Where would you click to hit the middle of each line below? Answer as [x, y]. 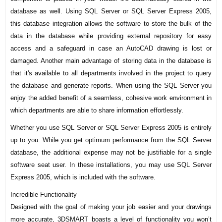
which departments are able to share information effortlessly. [97, 111]
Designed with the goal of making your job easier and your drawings [111, 207]
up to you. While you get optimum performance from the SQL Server [111, 140]
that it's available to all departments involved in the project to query [111, 73]
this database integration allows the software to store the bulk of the [111, 24]
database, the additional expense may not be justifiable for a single [111, 153]
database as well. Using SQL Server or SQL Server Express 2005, [111, 11]
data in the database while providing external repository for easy [111, 36]
